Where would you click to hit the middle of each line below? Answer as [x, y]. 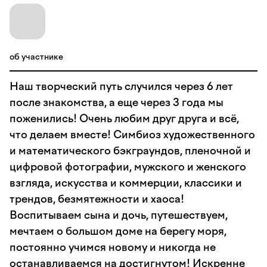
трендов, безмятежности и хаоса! [97, 199]
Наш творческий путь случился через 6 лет [121, 86]
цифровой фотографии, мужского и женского [128, 167]
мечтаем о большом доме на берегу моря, [118, 231]
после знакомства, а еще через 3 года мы [117, 103]
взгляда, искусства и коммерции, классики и [126, 183]
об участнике [36, 57]
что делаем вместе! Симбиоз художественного [132, 135]
